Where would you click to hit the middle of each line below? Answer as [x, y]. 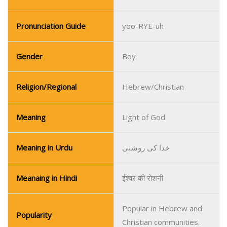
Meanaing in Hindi [47, 94]
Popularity [34, 131]
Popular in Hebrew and [162, 124]
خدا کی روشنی [146, 63]
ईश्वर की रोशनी [143, 94]
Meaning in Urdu [44, 63]
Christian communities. [161, 138]
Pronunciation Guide [51, 199]
